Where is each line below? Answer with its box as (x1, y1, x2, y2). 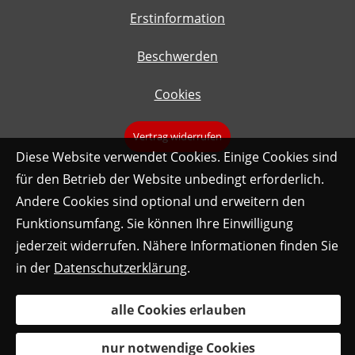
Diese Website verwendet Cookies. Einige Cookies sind (16, 148, 338, 166)
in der (16, 259, 54, 277)
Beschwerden (137, 47, 218, 65)
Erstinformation (130, 9, 225, 27)
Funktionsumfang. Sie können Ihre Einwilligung (16, 215, 293, 232)
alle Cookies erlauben (110, 301, 246, 319)
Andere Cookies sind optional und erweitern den (16, 193, 305, 210)
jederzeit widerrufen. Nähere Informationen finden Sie (16, 237, 338, 254)
